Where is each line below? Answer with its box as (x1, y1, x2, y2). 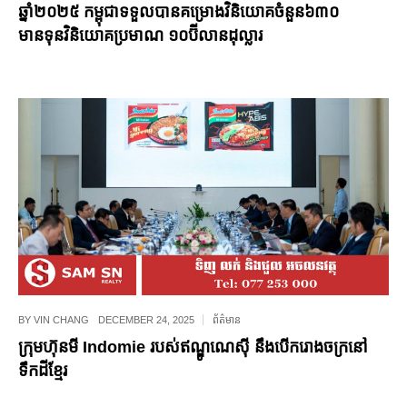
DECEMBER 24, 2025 (98, 313, 194, 325)
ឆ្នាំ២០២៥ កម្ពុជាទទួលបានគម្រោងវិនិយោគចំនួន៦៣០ (18, 3, 339, 22)
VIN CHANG (34, 313, 89, 325)
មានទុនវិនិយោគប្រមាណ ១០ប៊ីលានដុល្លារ (18, 26, 263, 45)
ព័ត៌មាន (213, 313, 241, 325)
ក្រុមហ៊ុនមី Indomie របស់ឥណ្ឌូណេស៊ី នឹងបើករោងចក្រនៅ (18, 337, 368, 356)
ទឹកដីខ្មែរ (18, 361, 67, 380)
